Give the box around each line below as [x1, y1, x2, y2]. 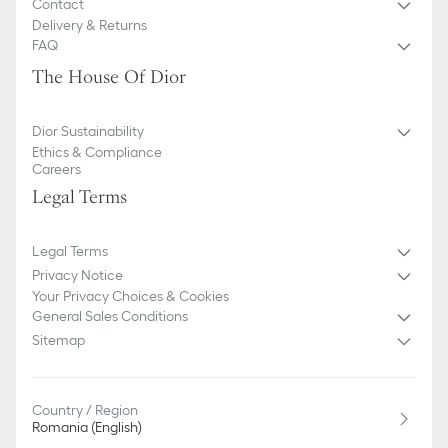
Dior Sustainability [32, 123, 144, 140]
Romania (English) [32, 418, 142, 435]
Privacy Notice [32, 267, 123, 284]
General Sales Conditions [32, 308, 188, 325]
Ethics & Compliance [32, 143, 162, 160]
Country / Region [32, 401, 138, 418]
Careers [32, 160, 81, 177]
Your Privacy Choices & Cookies [32, 287, 229, 304]
